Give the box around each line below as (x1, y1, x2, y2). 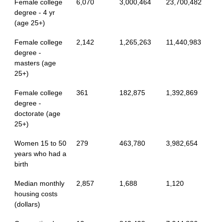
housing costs (14, 190, 57, 198)
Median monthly (14, 179, 64, 188)
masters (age (14, 59, 56, 67)
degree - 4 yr (14, 8, 55, 17)
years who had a (14, 150, 66, 158)
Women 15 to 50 (14, 139, 66, 148)
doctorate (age (14, 110, 60, 118)
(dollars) (14, 200, 40, 209)
